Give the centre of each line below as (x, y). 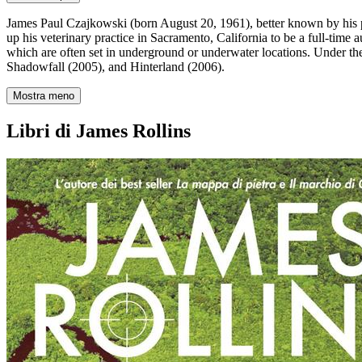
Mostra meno (44, 96)
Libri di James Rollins (99, 131)
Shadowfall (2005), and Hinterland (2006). (116, 67)
